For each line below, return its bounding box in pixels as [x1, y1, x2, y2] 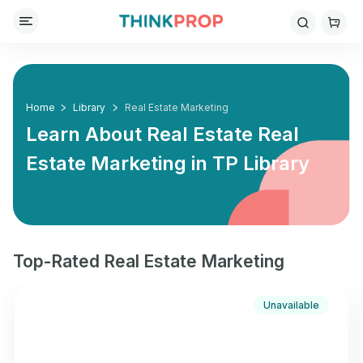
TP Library [212, 152, 310, 175]
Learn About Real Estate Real [26, 122, 299, 146]
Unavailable [263, 299, 319, 311]
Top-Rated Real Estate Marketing [13, 251, 284, 271]
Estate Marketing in [26, 152, 212, 175]
